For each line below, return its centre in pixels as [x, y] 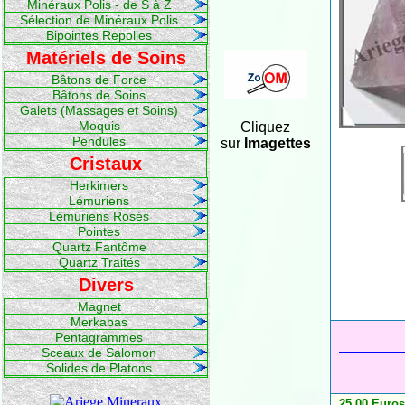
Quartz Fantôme [99, 247]
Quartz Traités [99, 262]
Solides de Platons [99, 368]
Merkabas [99, 322]
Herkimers [99, 185]
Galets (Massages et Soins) [99, 110]
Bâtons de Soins [99, 95]
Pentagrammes [99, 337]
